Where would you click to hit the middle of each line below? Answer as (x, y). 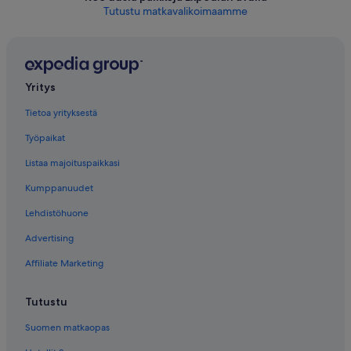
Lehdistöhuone (57, 213)
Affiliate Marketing (64, 264)
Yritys (40, 87)
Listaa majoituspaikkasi (72, 163)
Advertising (49, 239)
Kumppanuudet (59, 188)
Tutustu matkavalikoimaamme (175, 11)
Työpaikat (45, 138)
